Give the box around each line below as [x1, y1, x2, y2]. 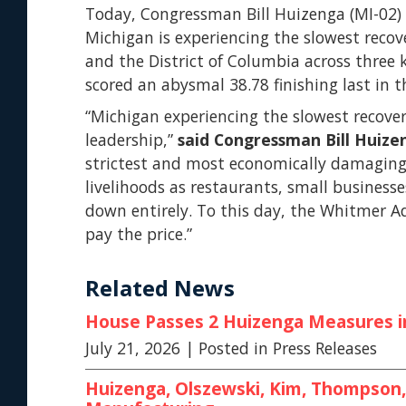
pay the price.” [85, 222, 201, 245]
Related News [85, 272, 235, 303]
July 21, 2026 [85, 336, 180, 359]
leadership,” [85, 128, 178, 150]
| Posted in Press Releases [185, 336, 377, 359]
